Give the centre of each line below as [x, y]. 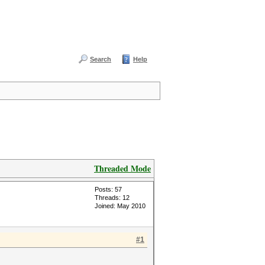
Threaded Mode [122, 168]
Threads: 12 [112, 198]
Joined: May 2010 [120, 206]
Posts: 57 [108, 189]
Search [101, 59]
